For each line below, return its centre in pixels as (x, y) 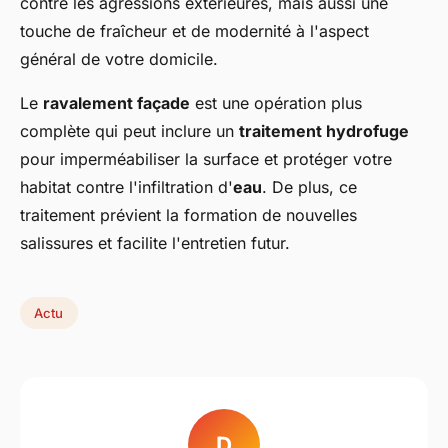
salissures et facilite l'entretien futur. (155, 243)
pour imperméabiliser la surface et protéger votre (206, 159)
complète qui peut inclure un (129, 131)
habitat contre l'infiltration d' (126, 187)
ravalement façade (116, 103)
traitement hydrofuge (324, 131)
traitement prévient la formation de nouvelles (188, 215)
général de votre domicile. (119, 59)
